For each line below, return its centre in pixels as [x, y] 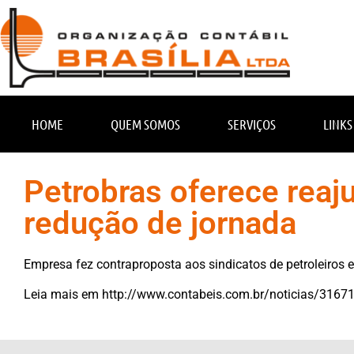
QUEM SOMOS [145, 124]
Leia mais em [63, 295]
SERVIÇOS [252, 124]
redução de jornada [160, 223]
